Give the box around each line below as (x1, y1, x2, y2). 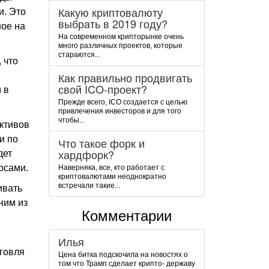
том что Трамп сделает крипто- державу (58, 259, 195, 268)
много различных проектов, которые (58, 41, 183, 50)
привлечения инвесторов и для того (58, 107, 181, 115)
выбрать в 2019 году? (58, 16, 168, 31)
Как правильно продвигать (58, 70, 192, 85)
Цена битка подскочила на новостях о (58, 250, 188, 259)
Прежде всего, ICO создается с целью (58, 98, 187, 106)
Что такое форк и (58, 135, 145, 151)
